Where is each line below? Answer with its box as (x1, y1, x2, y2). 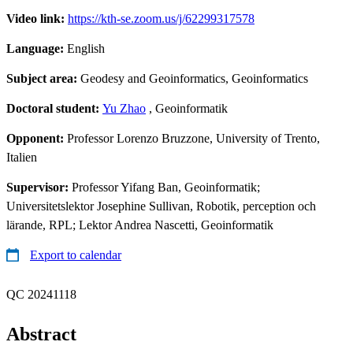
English (67, 41, 105, 55)
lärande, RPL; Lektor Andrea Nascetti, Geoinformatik (6, 217, 273, 232)
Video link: (6, 11, 68, 25)
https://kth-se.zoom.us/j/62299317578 (68, 11, 255, 25)
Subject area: (6, 71, 80, 85)
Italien (6, 150, 37, 164)
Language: (6, 41, 67, 55)
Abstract (6, 323, 76, 344)
